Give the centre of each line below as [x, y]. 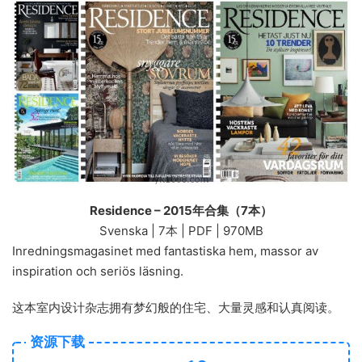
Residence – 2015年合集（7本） [181, 210]
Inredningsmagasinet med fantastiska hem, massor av [165, 251]
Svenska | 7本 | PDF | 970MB [181, 231]
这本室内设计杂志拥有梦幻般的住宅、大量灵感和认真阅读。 [176, 307]
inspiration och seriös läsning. [98, 271]
